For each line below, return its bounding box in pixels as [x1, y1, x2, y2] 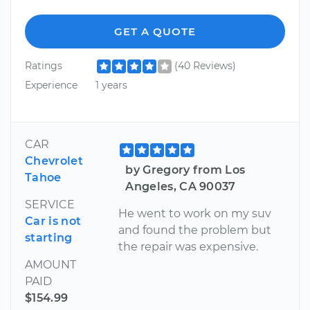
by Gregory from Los [125, 163, 246, 176]
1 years [95, 78, 127, 91]
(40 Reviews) [174, 60, 236, 73]
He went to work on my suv [118, 206, 272, 220]
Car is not [25, 214, 82, 228]
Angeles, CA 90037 [125, 179, 236, 193]
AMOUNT [25, 257, 76, 271]
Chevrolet [25, 154, 83, 167]
